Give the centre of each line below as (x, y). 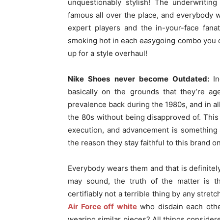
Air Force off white (102, 206)
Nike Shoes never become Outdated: (141, 79)
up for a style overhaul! (108, 53)
